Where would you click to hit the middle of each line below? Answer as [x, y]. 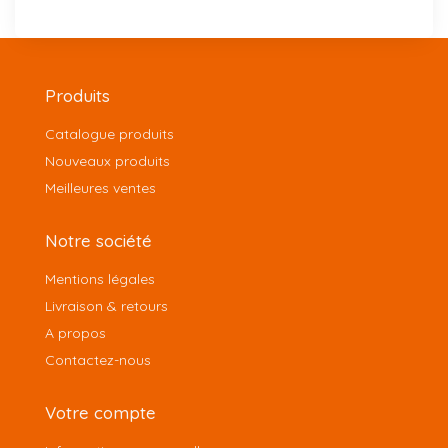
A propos [75, 333]
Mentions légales [100, 279]
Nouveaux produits [107, 161]
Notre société [98, 241]
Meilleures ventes [100, 188]
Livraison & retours [106, 306]
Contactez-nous [98, 360]
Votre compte [100, 413]
